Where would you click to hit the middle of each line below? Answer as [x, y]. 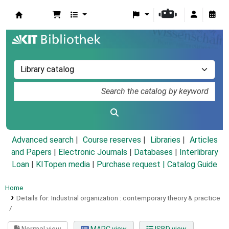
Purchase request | [132, 165]
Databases [153, 152]
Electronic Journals [93, 152]
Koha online [41, 26]
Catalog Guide [192, 165]
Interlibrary [199, 152]
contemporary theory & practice [171, 198]
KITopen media [63, 165]
